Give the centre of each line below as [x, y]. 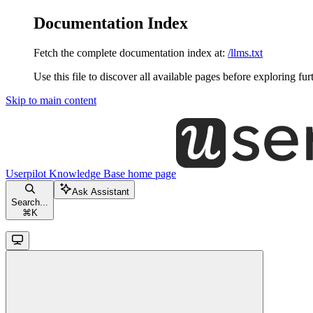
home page [151, 173]
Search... [30, 202]
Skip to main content [51, 100]
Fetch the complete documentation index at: [129, 52]
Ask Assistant [101, 191]
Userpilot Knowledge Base [65, 173]
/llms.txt [245, 52]
